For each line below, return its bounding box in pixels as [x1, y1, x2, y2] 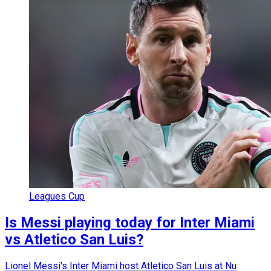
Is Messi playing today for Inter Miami [5, 214, 255, 232]
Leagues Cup [29, 191, 85, 203]
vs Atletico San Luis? [5, 231, 143, 249]
